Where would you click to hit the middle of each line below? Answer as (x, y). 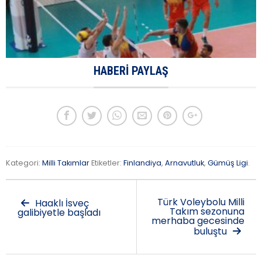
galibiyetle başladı (59, 213)
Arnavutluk (185, 163)
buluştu (211, 232)
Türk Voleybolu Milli (201, 202)
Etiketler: (106, 163)
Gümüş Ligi (228, 163)
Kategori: (24, 163)
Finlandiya (142, 163)
